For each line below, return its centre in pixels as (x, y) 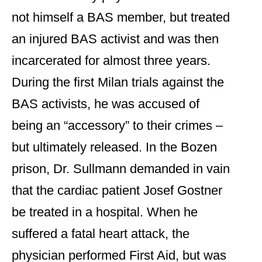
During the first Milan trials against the (118, 82)
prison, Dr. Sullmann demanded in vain (121, 169)
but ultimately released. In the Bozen (114, 147)
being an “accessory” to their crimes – (117, 126)
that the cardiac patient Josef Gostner (117, 191)
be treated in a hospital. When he (105, 212)
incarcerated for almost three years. (111, 61)
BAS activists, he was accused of (106, 104)
